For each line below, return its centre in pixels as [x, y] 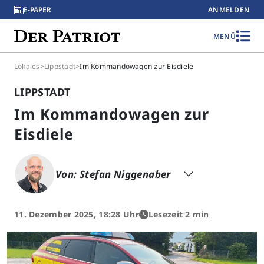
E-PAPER [37, 10]
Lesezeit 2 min [179, 214]
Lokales [27, 66]
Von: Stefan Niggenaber [115, 174]
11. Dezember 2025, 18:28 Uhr [77, 214]
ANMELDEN [229, 10]
